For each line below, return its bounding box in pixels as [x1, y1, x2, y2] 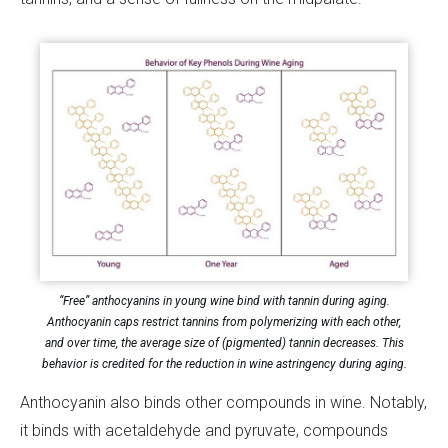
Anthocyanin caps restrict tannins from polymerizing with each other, [47, 314, 401, 329]
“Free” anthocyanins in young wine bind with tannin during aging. [58, 293, 390, 308]
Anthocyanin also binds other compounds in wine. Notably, [20, 392, 427, 412]
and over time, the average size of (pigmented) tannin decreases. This [44, 335, 404, 350]
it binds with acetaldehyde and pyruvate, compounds [20, 420, 388, 440]
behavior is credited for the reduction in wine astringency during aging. [41, 356, 407, 371]
